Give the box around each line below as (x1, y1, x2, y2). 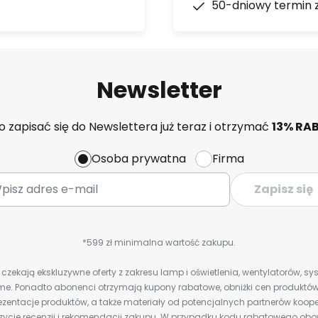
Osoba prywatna (91, 150, 186, 168)
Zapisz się (253, 181, 313, 198)
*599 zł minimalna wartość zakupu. (82, 236, 236, 248)
